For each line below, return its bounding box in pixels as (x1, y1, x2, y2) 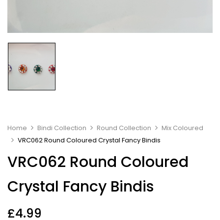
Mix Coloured (162, 123, 203, 133)
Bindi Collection (37, 123, 86, 133)
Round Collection (97, 123, 151, 133)
